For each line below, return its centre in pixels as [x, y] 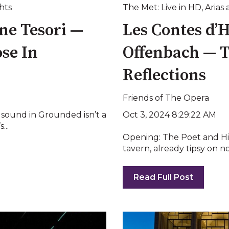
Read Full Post [163, 177]
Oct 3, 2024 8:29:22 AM [169, 115]
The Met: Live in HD [162, 8]
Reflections [164, 75]
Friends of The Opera [166, 98]
